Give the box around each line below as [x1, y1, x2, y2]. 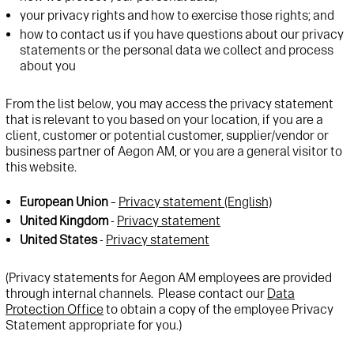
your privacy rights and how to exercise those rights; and [20, 8, 334, 24]
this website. [6, 160, 79, 175]
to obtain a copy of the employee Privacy [104, 302, 333, 318]
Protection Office [6, 302, 104, 318]
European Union [20, 194, 111, 210]
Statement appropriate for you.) [6, 318, 182, 333]
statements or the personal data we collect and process [20, 43, 333, 58]
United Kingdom [20, 213, 108, 229]
